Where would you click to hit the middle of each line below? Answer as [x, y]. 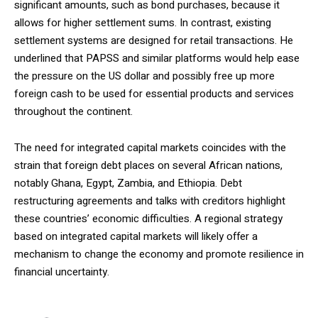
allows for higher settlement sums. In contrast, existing [143, 23]
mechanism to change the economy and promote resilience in [159, 254]
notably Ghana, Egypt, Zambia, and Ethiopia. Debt [128, 183]
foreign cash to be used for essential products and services [154, 94]
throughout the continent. [73, 111]
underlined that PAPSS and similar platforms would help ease [157, 58]
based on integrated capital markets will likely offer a [136, 236]
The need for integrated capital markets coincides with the [150, 148]
